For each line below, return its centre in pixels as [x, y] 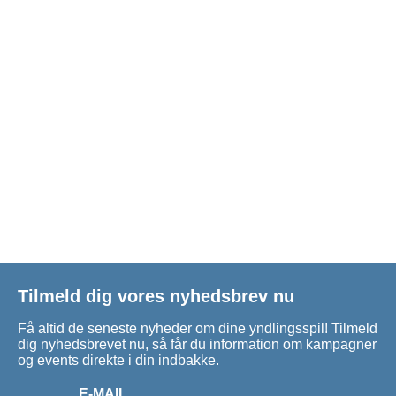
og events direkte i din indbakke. [118, 361]
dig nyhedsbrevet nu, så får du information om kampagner [197, 345]
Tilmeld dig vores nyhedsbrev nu [156, 296]
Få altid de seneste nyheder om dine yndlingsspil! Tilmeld [198, 329]
